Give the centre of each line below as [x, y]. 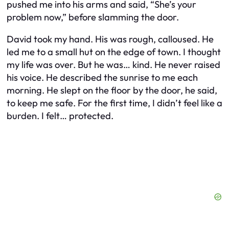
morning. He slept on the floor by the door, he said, [112, 90]
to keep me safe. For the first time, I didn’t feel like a [114, 103]
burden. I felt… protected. [60, 116]
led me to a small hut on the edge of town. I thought [114, 52]
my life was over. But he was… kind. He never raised [113, 65]
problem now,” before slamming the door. [93, 17]
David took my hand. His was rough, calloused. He [110, 39]
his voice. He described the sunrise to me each [102, 78]
